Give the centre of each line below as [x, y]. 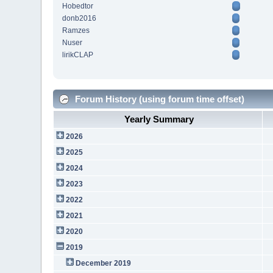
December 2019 [103, 263]
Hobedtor [78, 6]
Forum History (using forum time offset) [159, 99]
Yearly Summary [159, 119]
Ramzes [76, 31]
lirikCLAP [78, 55]
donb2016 [80, 19]
